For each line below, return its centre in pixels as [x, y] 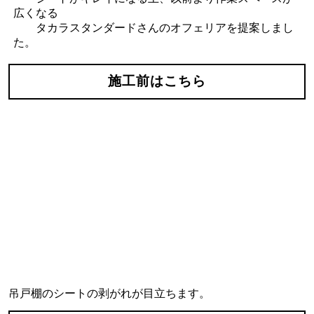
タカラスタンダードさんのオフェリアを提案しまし [153, 28]
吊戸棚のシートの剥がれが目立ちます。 [110, 294]
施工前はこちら [157, 81]
